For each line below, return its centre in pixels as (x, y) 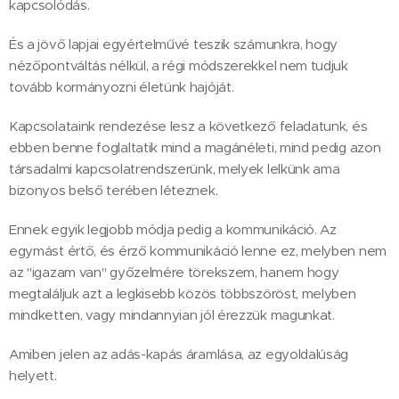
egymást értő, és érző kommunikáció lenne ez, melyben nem (198, 251)
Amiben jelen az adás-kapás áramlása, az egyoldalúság (179, 354)
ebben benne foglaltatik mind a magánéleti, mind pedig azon (195, 148)
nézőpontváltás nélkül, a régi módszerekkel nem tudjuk (179, 66)
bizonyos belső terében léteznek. (114, 191)
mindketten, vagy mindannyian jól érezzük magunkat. (172, 315)
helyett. (33, 376)
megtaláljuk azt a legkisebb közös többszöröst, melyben (183, 294)
